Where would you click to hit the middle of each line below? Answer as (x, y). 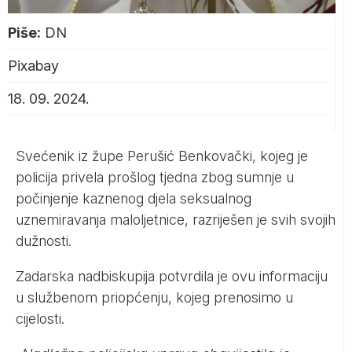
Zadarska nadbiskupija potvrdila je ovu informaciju (172, 277)
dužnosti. (44, 241)
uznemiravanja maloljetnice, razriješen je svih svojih (176, 220)
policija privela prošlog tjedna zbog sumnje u (155, 178)
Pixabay (33, 66)
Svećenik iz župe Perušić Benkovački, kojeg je (162, 156)
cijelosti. (40, 319)
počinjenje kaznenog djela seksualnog (134, 199)
